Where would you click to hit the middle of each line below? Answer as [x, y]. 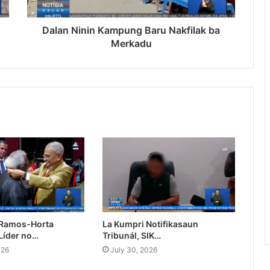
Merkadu [131, 44]
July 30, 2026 [133, 250]
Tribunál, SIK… [131, 236]
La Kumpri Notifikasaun [150, 224]
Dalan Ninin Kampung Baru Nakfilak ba [131, 30]
